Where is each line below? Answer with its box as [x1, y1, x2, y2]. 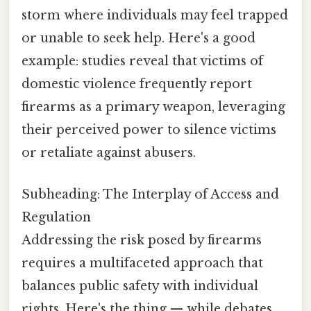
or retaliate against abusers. [22, 145, 196, 161]
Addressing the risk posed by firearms [22, 232, 262, 248]
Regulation [22, 209, 91, 225]
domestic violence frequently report [22, 76, 252, 92]
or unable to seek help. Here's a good [22, 31, 255, 47]
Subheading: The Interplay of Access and [22, 186, 279, 202]
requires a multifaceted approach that [22, 255, 263, 271]
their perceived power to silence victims [22, 122, 276, 138]
